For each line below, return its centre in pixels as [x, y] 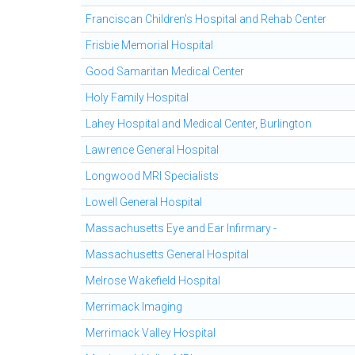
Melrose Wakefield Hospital [153, 281]
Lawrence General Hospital [152, 150]
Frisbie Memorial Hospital [149, 45]
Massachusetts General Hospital [167, 254]
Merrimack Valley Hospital [151, 333]
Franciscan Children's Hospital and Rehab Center [206, 19]
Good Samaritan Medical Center [165, 71]
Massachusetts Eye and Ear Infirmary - [181, 228]
